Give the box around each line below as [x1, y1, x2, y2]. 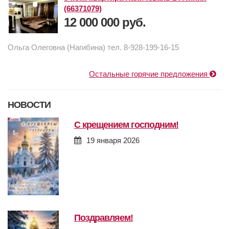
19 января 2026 [86, 136, 140, 145]
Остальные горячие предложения [89, 70, 210, 79]
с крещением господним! [80, 120, 178, 130]
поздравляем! [80, 213, 133, 223]
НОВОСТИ [8, 100, 51, 110]
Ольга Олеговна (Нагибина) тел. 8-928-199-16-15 [8, 43, 179, 52]
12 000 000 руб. [64, 15, 146, 30]
